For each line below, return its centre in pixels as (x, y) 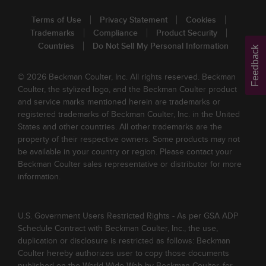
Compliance (115, 33)
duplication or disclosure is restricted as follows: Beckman (124, 241)
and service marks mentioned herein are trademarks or (119, 102)
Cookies (201, 20)
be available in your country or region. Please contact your (125, 152)
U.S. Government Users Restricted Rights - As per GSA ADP (128, 216)
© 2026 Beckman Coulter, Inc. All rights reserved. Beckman (127, 77)
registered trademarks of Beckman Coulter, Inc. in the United (129, 114)
